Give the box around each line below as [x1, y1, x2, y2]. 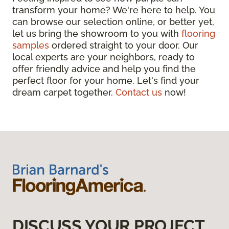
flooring [181, 28, 215, 39]
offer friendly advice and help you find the [12, 63, 196, 74]
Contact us [116, 86, 162, 98]
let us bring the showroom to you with [12, 28, 181, 39]
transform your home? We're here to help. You [12, 4, 215, 15]
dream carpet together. [12, 86, 116, 98]
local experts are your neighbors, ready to [12, 51, 195, 62]
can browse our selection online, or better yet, [12, 16, 214, 27]
